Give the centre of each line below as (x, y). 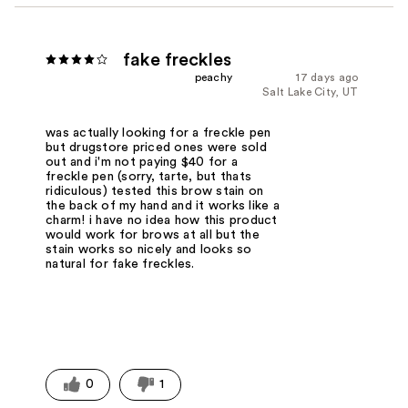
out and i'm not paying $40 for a (142, 162)
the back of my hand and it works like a (163, 205)
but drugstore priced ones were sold (156, 147)
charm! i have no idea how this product (162, 220)
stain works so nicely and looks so (149, 249)
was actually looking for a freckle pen (158, 133)
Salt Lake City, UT (311, 92)
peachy (214, 77)
